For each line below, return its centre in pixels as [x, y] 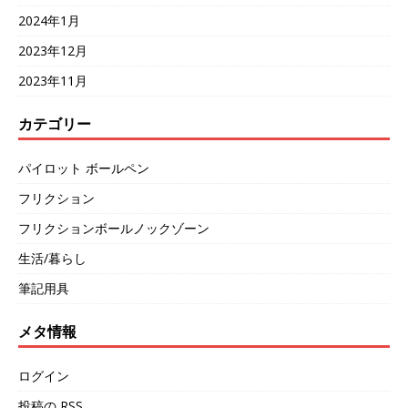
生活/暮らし [52, 258]
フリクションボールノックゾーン [114, 228]
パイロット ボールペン [84, 168]
